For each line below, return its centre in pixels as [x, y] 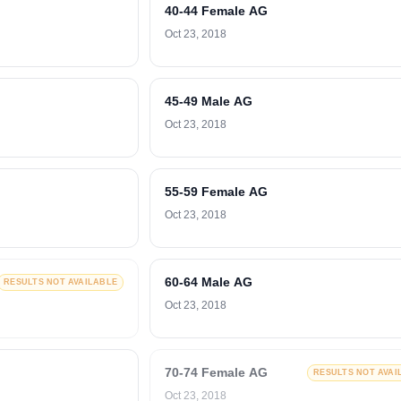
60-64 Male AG [209, 282]
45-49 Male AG [209, 101]
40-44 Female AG [216, 11]
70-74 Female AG [216, 372]
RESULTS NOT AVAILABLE [60, 282]
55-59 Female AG [216, 192]
